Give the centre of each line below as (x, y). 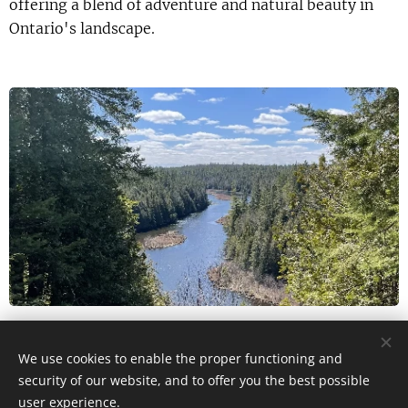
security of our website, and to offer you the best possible (194, 380)
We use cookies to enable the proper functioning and (180, 358)
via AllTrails (43, 334)
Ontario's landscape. (82, 28)
